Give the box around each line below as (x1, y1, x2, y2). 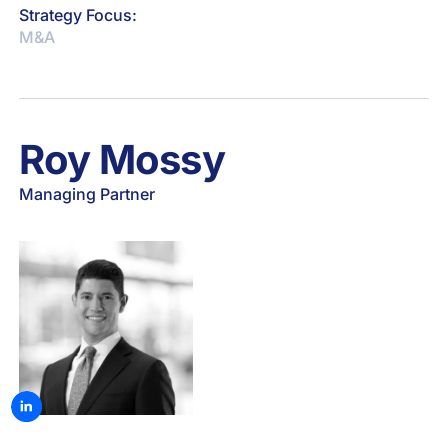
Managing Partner (19, 183, 156, 204)
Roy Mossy (19, 134, 225, 184)
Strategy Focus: (19, 4, 138, 25)
